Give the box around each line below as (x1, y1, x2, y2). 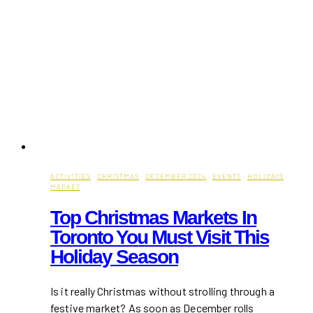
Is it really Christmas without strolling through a (50, 284, 275, 298)
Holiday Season (50, 246, 178, 268)
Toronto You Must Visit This (50, 226, 269, 249)
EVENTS (212, 171, 241, 180)
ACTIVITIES (50, 171, 91, 180)
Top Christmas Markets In (50, 207, 256, 229)
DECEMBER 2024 (145, 171, 206, 180)
